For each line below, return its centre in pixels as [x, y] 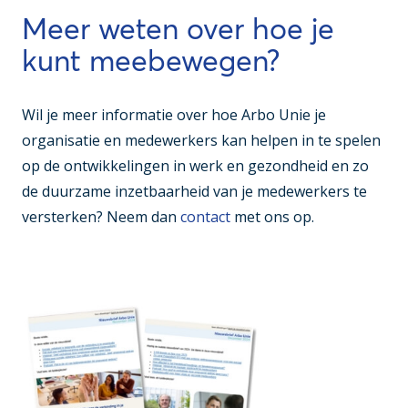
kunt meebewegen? [151, 60]
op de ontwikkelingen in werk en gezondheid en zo [195, 165]
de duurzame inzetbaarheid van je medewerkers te [194, 191]
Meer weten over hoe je [178, 28]
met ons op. [272, 216]
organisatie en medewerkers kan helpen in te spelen [201, 140]
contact [205, 216]
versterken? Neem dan [101, 216]
